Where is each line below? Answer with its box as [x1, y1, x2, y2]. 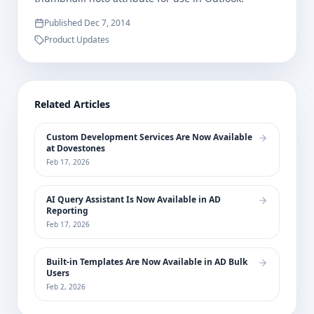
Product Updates [44, 34, 109, 46]
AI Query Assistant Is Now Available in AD [46, 193, 221, 206]
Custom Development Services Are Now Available [46, 131, 252, 144]
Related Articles [34, 97, 110, 111]
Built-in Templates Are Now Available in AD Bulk [46, 256, 247, 268]
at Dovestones [46, 142, 105, 155]
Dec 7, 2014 [84, 17, 130, 29]
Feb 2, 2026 [46, 282, 86, 292]
